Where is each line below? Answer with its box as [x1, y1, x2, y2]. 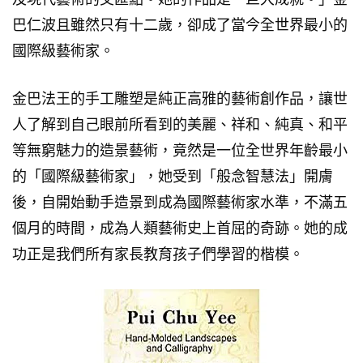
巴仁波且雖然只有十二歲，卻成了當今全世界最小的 [12, 15, 348, 36]
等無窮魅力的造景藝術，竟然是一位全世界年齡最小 [12, 140, 348, 161]
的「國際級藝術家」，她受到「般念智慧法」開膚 [12, 166, 333, 187]
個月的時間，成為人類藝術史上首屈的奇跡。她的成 [12, 218, 348, 239]
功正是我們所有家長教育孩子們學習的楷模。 [12, 244, 304, 265]
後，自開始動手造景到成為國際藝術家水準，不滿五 [12, 192, 348, 213]
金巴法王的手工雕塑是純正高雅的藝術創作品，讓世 [12, 88, 348, 109]
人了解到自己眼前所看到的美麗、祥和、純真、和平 [12, 114, 348, 135]
